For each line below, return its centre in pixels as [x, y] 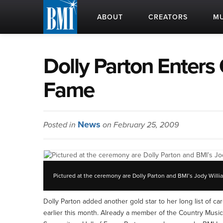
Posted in [60, 125]
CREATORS [168, 17]
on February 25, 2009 [140, 125]
